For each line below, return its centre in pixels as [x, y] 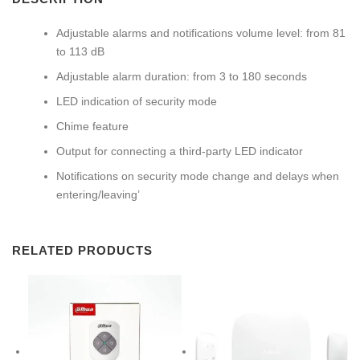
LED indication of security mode [137, 102]
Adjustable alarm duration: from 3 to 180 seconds [182, 77]
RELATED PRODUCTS [82, 251]
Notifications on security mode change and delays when [198, 176]
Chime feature [92, 127]
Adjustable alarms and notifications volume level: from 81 [201, 33]
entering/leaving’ [98, 195]
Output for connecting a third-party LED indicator [180, 151]
